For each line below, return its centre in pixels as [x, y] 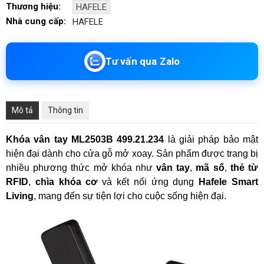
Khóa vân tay [39, 139]
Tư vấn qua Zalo [143, 61]
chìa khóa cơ [66, 181]
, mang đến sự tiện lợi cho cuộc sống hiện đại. [131, 196]
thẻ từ [244, 167]
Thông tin [65, 110]
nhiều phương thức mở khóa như [81, 167]
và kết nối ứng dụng [148, 181]
